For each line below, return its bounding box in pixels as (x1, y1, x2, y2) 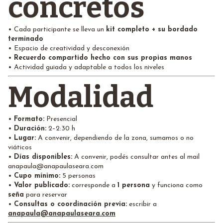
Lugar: (14, 134, 36, 142)
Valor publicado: (14, 181, 70, 189)
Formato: (14, 115, 44, 123)
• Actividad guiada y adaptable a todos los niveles (8, 63, 164, 71)
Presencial (44, 115, 77, 123)
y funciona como (150, 181, 203, 189)
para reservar (24, 191, 67, 199)
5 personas (60, 172, 96, 180)
